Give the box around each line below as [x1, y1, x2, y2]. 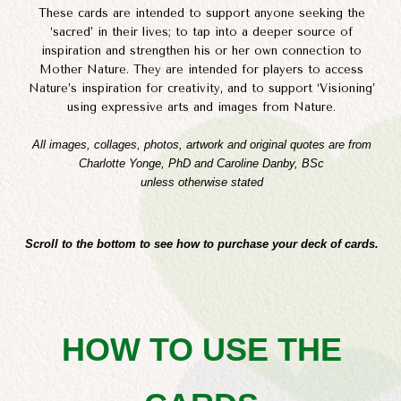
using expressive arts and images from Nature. [67, 99, 336, 114]
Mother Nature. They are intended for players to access [39, 62, 363, 76]
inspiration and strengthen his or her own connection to [41, 43, 362, 57]
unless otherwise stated [140, 175, 263, 190]
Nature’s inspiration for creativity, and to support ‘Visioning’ [28, 81, 375, 95]
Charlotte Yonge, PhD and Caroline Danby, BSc [79, 157, 324, 171]
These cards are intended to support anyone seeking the [38, 5, 365, 20]
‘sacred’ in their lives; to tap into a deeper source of [50, 24, 353, 38]
